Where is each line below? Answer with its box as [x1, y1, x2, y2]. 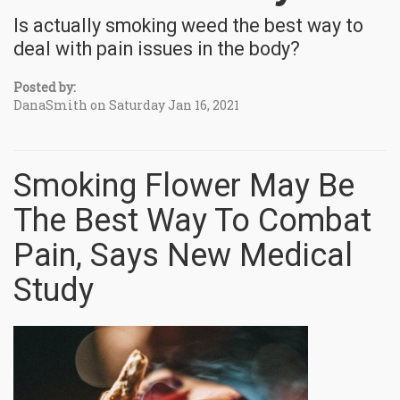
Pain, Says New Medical [13, 237, 353, 275]
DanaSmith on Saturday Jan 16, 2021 [13, 96, 239, 114]
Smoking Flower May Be [13, 167, 354, 205]
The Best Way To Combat [13, 202, 371, 240]
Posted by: [13, 79, 76, 96]
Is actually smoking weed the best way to [13, 14, 363, 37]
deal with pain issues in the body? [13, 37, 300, 61]
